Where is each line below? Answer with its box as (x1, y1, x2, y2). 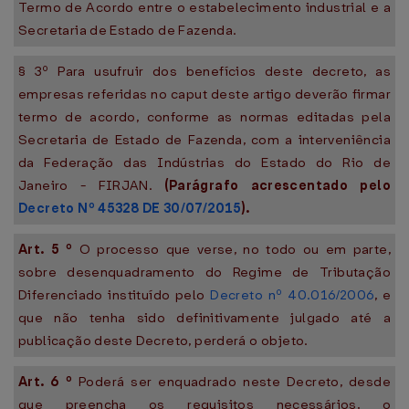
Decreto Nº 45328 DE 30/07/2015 (18, 199, 242, 217)
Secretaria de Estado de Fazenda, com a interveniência (18, 131, 391, 149)
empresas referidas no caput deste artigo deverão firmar (18, 85, 391, 103)
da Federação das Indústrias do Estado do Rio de (18, 153, 391, 172)
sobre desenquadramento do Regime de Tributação (18, 263, 391, 281)
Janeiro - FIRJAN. (18, 176, 153, 194)
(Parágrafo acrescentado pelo (152, 176, 391, 194)
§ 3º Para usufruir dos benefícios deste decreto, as (18, 62, 391, 80)
